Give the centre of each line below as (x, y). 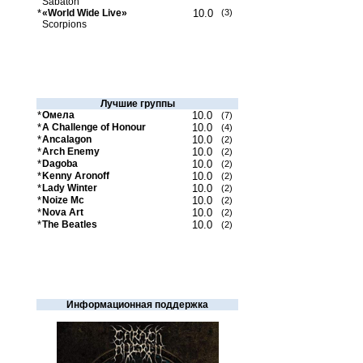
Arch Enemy (71, 152)
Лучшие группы (137, 104)
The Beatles (70, 224)
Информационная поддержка (137, 305)
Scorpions (64, 24)
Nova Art (63, 212)
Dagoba (60, 164)
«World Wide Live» (85, 13)
